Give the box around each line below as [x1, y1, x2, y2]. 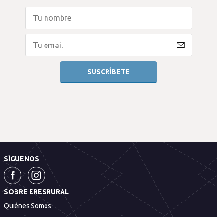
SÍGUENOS [4, 155, 39, 163]
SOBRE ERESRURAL [4, 188, 69, 196]
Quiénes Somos [4, 202, 51, 210]
